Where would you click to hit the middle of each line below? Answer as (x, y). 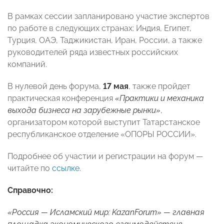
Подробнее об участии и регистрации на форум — (105, 156)
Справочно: (30, 190)
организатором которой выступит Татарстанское (104, 122)
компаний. (27, 64)
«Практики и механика (159, 98)
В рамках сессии (40, 16)
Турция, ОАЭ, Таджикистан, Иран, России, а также (105, 40)
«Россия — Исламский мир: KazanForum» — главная (106, 212)
